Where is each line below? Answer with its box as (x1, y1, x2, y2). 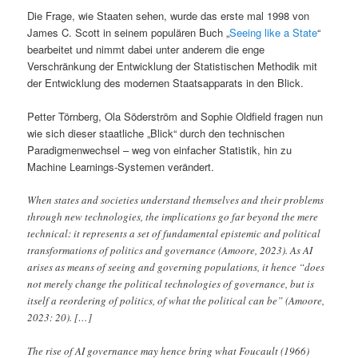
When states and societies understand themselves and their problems (27, 193, 324, 208)
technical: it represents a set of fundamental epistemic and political (27, 226, 321, 241)
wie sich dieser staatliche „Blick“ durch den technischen (27, 125, 285, 141)
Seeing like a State (229, 24, 318, 40)
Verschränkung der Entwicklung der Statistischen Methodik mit (27, 58, 318, 74)
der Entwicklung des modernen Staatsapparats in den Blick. (27, 74, 304, 90)
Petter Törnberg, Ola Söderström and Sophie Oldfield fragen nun (27, 108, 324, 124)
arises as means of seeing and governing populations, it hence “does (27, 260, 325, 275)
